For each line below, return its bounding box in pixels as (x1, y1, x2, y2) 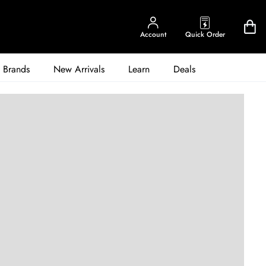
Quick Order (185, 29, 225, 39)
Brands (3, 62, 30, 76)
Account (140, 28, 166, 39)
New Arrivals (53, 62, 104, 76)
